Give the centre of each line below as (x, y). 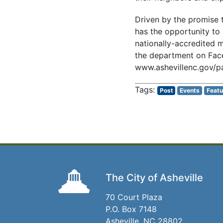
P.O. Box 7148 (131, 209)
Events (190, 90)
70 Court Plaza (134, 197)
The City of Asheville (154, 178)
